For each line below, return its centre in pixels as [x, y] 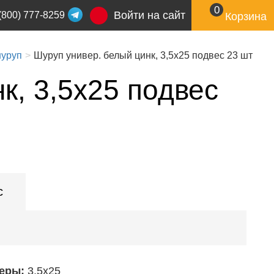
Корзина [246, 17]
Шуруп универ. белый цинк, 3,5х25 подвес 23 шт [143, 55]
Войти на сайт [150, 15]
